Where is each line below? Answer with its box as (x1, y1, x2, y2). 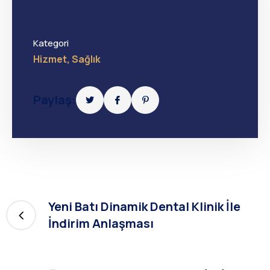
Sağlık (72, 52, 101, 66)
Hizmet (33, 52, 67, 66)
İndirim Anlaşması (48, 215, 154, 231)
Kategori (33, 36, 69, 49)
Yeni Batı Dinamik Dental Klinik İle (48, 198, 240, 215)
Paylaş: (33, 91, 76, 108)
